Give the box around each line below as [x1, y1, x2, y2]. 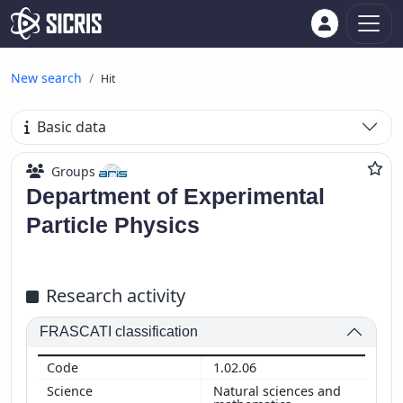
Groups [51, 162, 95, 180]
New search [11, 69, 82, 86]
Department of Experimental [26, 183, 325, 209]
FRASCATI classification [40, 324, 199, 340]
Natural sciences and [213, 381, 341, 399]
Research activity [46, 282, 185, 308]
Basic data [37, 117, 107, 138]
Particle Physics [26, 211, 200, 237]
